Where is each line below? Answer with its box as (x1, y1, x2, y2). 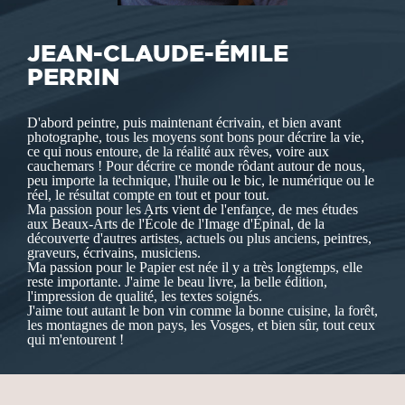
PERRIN (27, 63, 119, 90)
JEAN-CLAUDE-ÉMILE (27, 40, 288, 67)
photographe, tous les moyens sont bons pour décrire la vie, (27, 129, 364, 146)
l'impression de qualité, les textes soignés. (27, 288, 262, 305)
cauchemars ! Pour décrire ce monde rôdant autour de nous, (27, 158, 365, 174)
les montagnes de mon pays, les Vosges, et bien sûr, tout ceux (27, 317, 375, 334)
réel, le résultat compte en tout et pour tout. (27, 187, 269, 203)
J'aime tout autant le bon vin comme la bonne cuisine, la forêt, (27, 303, 378, 319)
